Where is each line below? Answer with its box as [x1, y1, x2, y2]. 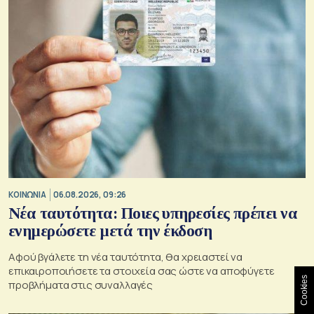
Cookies [299, 275, 309, 306]
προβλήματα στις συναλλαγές [8, 277, 153, 292]
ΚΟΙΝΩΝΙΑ [8, 189, 46, 200]
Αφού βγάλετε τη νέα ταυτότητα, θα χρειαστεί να [8, 249, 243, 264]
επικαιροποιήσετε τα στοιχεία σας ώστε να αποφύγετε [8, 263, 275, 278]
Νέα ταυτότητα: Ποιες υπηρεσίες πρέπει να [8, 204, 297, 222]
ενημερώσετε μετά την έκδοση [8, 221, 212, 240]
